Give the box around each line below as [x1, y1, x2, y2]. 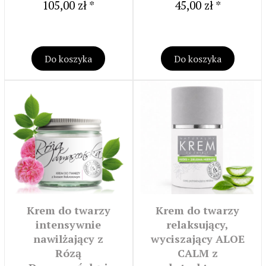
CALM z [177, 246, 218, 261]
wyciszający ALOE [150, 232, 245, 246]
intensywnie [36, 217, 102, 232]
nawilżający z [33, 232, 104, 246]
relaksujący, [166, 217, 229, 232]
